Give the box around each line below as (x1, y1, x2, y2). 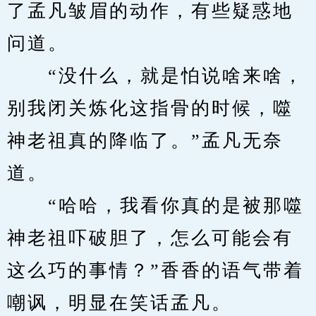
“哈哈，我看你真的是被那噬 (7, 195, 304, 216)
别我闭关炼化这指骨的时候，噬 (7, 98, 293, 119)
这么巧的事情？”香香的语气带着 (7, 260, 304, 281)
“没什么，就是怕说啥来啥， (7, 66, 304, 86)
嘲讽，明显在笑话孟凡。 (7, 293, 232, 313)
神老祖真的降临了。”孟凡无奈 (7, 130, 284, 151)
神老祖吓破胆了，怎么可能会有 (7, 228, 293, 248)
